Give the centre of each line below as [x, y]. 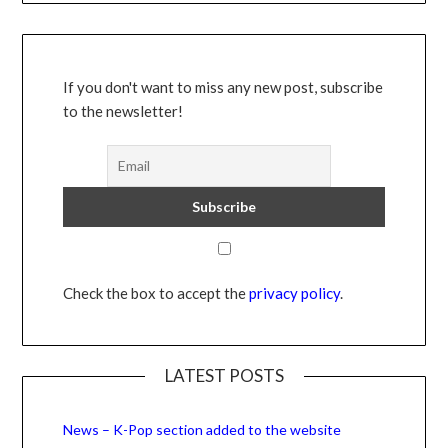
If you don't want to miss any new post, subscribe [223, 86]
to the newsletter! [123, 110]
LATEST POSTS [224, 376]
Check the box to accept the [155, 293]
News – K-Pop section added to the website [202, 430]
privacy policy [293, 293]
